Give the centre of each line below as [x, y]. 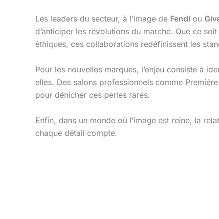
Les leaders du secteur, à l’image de [103, 19]
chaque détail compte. [76, 133]
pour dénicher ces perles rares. [93, 95]
